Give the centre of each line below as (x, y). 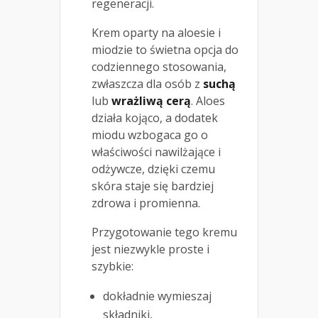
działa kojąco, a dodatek (155, 117)
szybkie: (113, 266)
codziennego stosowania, (159, 66)
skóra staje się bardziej (153, 186)
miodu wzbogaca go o (150, 135)
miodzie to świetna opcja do (165, 49)
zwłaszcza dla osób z (147, 83)
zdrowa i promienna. (146, 203)
